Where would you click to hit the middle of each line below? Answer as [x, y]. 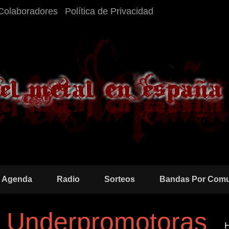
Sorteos [120, 179]
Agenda [17, 179]
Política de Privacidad [109, 11]
